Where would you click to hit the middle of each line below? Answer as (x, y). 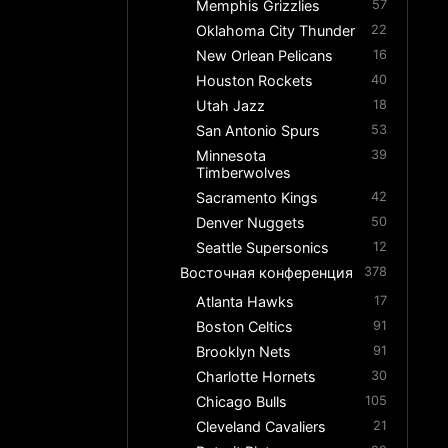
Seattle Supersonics (263, 248)
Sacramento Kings (257, 198)
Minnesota (231, 156)
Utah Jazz (231, 106)
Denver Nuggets (251, 223)
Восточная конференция (267, 273)
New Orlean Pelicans (265, 56)
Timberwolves (244, 173)
